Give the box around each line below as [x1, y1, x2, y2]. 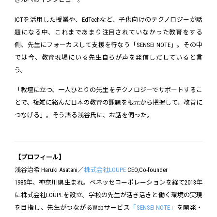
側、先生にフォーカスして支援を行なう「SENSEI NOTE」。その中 [15, 41, 202, 49]
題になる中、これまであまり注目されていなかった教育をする [15, 29, 202, 36]
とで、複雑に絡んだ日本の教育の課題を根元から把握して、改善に [15, 99, 202, 107]
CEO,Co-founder [126, 166, 168, 174]
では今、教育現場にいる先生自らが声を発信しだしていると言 [15, 54, 202, 62]
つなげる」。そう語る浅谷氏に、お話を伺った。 [15, 111, 153, 119]
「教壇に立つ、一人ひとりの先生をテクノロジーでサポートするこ [15, 86, 202, 94]
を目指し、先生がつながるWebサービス [15, 204, 130, 212]
